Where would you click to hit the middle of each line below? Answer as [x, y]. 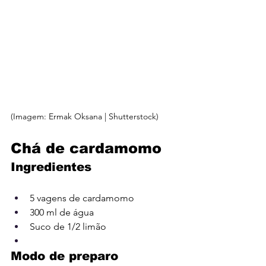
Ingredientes [51, 167]
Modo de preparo [64, 256]
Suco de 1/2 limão [68, 226]
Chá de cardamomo [86, 148]
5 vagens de [55, 198]
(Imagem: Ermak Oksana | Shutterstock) [85, 116]
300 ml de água [62, 212]
